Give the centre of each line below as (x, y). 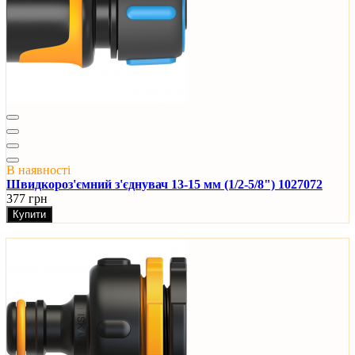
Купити (29, 215)
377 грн (27, 199)
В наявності (38, 170)
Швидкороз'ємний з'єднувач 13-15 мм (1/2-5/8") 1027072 (164, 185)
